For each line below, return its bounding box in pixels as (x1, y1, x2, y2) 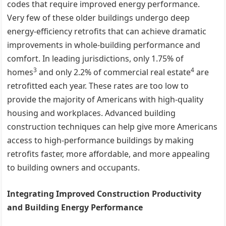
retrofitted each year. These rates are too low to (7, 80, 189, 91)
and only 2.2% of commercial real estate (37, 67, 191, 78)
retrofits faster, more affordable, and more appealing (7, 148, 210, 159)
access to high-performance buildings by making (7, 135, 194, 146)
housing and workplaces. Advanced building (7, 107, 176, 119)
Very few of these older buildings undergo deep (7, 12, 190, 23)
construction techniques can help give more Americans (7, 121, 218, 132)
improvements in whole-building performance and (7, 39, 201, 50)
